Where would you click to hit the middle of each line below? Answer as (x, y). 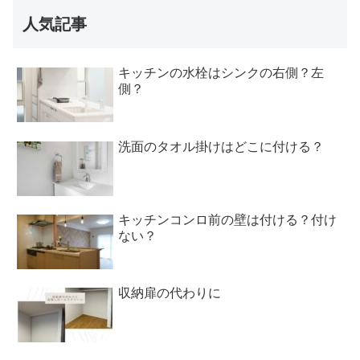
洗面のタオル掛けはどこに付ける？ (221, 146)
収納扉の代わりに (170, 293)
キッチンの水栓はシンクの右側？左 (221, 73)
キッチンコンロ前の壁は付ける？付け (228, 220)
